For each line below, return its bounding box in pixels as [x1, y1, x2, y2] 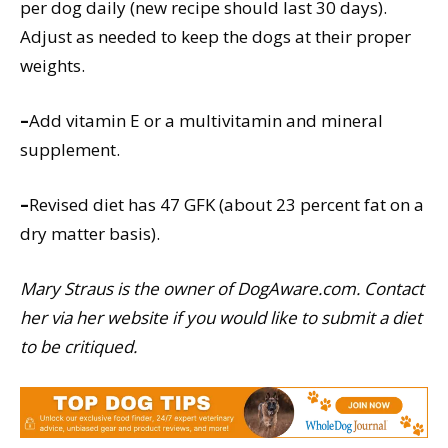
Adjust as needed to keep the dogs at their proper [20, 25, 411, 49]
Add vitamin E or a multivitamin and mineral [29, 109, 383, 133]
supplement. [20, 138, 120, 162]
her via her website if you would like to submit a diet [20, 306, 422, 330]
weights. [20, 54, 85, 78]
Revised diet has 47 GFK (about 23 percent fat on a [29, 193, 424, 217]
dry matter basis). [20, 222, 164, 246]
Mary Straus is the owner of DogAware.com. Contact [20, 277, 424, 301]
